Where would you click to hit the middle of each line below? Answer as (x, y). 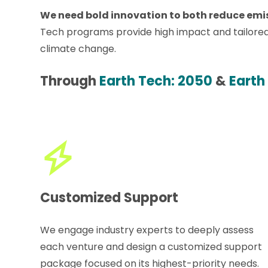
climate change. (80, 48)
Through (70, 81)
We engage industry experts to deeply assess (147, 230)
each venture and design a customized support (151, 246)
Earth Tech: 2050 (156, 81)
